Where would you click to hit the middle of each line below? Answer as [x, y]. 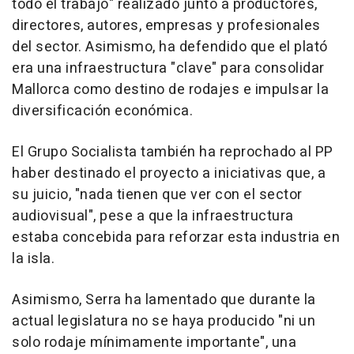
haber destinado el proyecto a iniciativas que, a [169, 174]
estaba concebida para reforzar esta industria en [176, 238]
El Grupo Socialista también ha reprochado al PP [173, 153]
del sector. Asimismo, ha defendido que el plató [170, 47]
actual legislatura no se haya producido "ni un [164, 322]
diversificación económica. [102, 111]
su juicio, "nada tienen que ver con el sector [157, 195]
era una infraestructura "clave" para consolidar [168, 69]
